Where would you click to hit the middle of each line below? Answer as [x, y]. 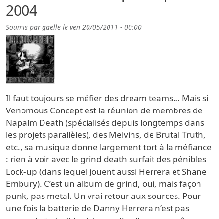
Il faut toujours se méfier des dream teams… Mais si [107, 98]
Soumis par [24, 27]
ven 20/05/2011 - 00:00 [106, 27]
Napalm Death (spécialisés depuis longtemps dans [105, 123]
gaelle [51, 27]
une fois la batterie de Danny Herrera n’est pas [98, 208]
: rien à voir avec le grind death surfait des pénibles [106, 159]
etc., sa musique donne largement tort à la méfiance [109, 147]
